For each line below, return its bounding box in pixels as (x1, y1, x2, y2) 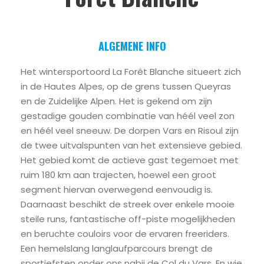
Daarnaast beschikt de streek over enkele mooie (21, 198, 235, 211)
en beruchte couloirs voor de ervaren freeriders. (21, 227, 229, 240)
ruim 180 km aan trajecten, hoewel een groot (21, 169, 216, 181)
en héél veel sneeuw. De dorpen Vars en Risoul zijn (21, 124, 239, 137)
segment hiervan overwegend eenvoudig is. (21, 183, 213, 196)
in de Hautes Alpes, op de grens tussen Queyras (21, 80, 231, 93)
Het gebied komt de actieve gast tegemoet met (21, 154, 239, 167)
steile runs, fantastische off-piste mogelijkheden (21, 213, 235, 226)
